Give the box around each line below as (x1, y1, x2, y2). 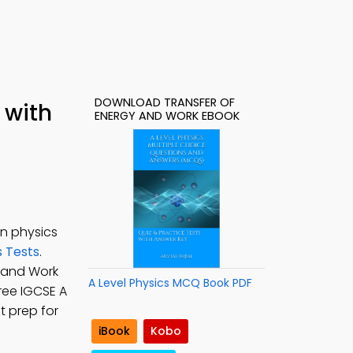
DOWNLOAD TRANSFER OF (95, 95, 235, 110)
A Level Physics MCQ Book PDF (88, 275, 252, 291)
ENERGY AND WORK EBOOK (95, 108, 240, 124)
